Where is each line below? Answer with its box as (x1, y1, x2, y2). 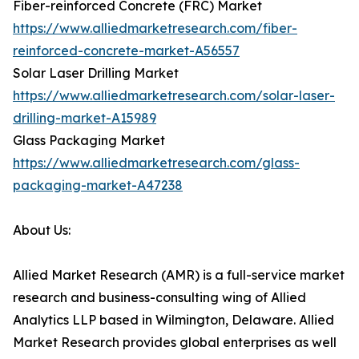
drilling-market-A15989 (13, 110, 156, 127)
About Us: (13, 222, 71, 239)
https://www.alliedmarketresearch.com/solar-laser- (13, 87, 335, 104)
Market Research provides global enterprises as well (13, 334, 337, 351)
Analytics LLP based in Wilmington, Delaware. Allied (13, 312, 334, 329)
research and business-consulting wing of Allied (13, 289, 306, 306)
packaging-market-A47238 (13, 177, 183, 194)
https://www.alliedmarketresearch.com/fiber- (13, 20, 297, 37)
